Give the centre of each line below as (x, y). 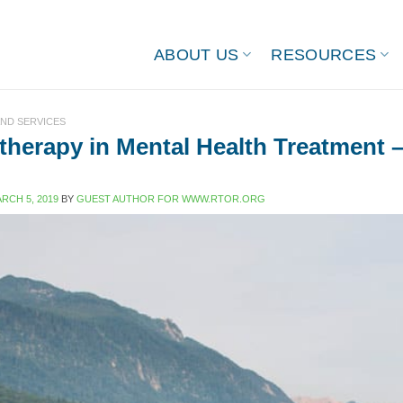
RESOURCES (324, 54)
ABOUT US (196, 54)
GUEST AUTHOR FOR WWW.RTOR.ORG (171, 198)
